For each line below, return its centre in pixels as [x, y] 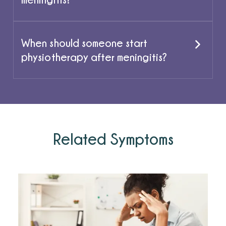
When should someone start [84, 42]
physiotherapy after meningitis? [94, 56]
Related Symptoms [113, 138]
